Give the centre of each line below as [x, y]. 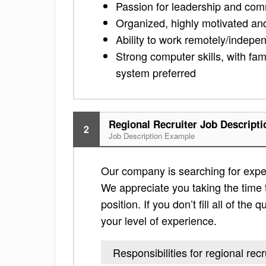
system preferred [156, 72]
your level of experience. [159, 220]
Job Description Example [152, 136]
